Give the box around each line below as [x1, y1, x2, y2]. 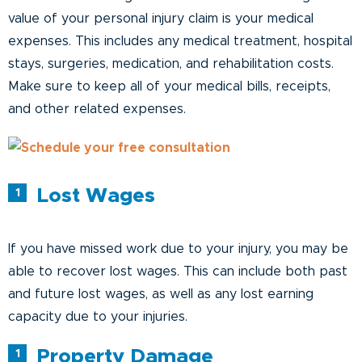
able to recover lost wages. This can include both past [8, 264, 347, 278]
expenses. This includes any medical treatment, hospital [8, 34, 352, 48]
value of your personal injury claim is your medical [8, 11, 314, 25]
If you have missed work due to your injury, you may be [8, 242, 348, 255]
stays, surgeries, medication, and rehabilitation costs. [8, 57, 334, 70]
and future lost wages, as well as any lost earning [8, 287, 314, 301]
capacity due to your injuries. [8, 309, 187, 323]
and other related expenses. [8, 102, 186, 116]
